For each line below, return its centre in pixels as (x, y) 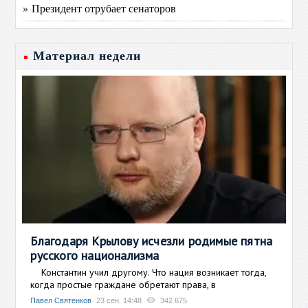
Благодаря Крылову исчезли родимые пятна (152, 241)
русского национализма (95, 255)
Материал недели (87, 56)
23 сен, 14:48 (119, 300)
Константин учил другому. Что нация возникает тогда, (148, 272)
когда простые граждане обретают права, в (123, 284)
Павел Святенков (61, 300)
